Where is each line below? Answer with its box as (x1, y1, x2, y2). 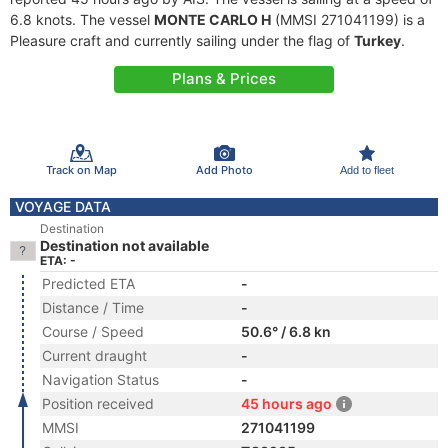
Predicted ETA (42, 275, 135, 292)
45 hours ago (241, 395, 332, 412)
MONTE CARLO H (154, 11, 271, 28)
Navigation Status (42, 371, 159, 388)
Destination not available (40, 237, 209, 254)
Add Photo (195, 162, 253, 177)
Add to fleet (339, 163, 394, 176)
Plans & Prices (172, 69, 276, 88)
